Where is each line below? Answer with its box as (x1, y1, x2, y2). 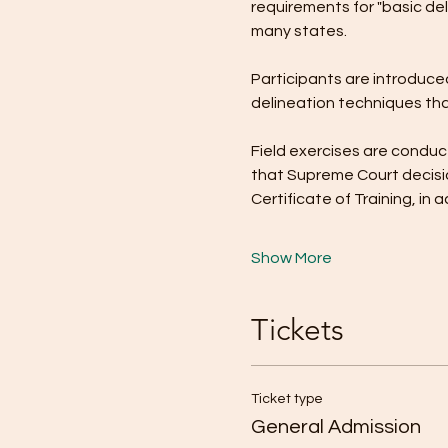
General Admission (250, 417, 421, 438)
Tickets (250, 312, 344, 349)
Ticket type (250, 392, 323, 407)
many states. (250, 23, 347, 40)
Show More (250, 250, 332, 267)
